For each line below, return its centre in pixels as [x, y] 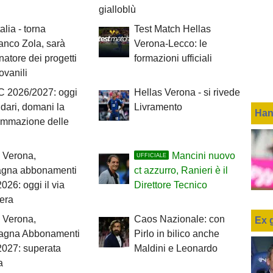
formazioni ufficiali [173, 58]
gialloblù [117, 10]
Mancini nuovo [203, 156]
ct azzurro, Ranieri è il [181, 171]
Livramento [158, 107]
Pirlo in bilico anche [176, 234]
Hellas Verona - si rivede [187, 93]
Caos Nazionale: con [179, 219]
